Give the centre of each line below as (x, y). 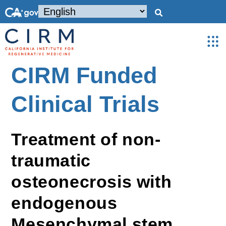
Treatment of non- (86, 139)
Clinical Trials (86, 104)
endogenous (64, 203)
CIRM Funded (84, 75)
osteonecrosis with (92, 182)
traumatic (51, 160)
